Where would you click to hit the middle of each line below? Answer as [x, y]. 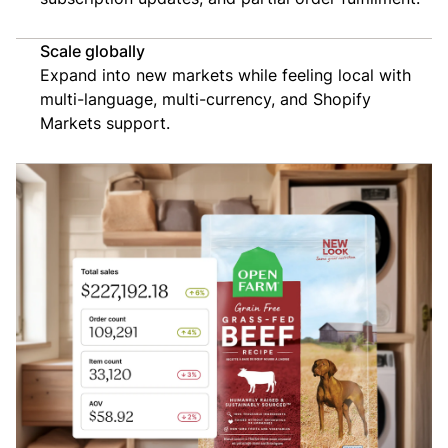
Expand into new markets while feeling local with [225, 75]
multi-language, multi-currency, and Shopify [205, 99]
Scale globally [92, 51]
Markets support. [105, 123]
